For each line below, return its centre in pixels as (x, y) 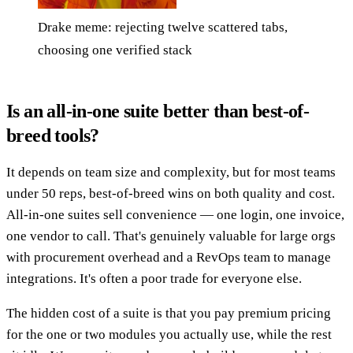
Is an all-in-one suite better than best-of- (158, 111)
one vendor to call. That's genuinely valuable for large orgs (171, 236)
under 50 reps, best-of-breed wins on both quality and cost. (171, 193)
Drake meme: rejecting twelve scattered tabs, (163, 27)
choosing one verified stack (115, 50)
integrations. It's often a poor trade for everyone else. (154, 278)
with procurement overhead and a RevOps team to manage (169, 257)
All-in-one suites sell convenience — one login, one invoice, (175, 214)
